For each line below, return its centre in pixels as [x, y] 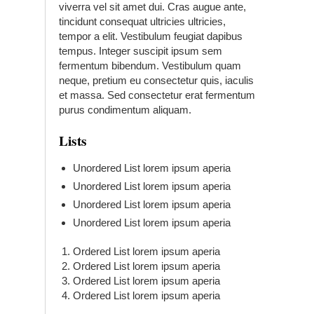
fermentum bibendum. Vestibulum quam [150, 66]
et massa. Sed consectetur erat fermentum [157, 95]
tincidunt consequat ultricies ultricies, [142, 21]
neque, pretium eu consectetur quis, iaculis [156, 80]
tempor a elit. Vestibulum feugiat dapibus [151, 36]
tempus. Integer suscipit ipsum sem [141, 51]
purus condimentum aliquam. [125, 110]
